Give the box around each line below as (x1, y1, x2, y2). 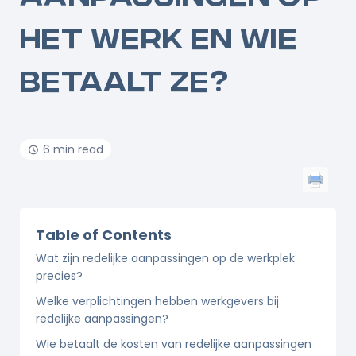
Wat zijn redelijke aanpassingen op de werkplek (36, 250, 295, 267)
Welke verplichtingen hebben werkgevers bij (36, 293, 279, 310)
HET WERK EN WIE (20, 17, 297, 53)
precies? (36, 268, 83, 284)
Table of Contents (36, 225, 172, 246)
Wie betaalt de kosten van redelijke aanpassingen (36, 336, 311, 353)
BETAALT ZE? (20, 60, 229, 96)
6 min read (43, 141, 103, 158)
